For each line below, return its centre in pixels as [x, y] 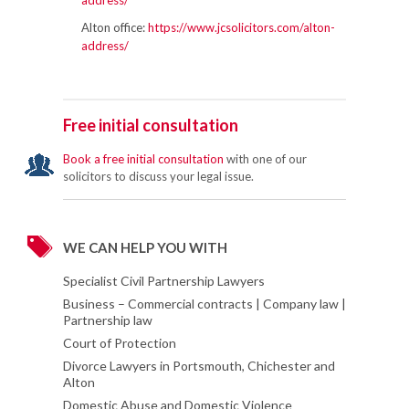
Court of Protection [120, 343]
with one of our [265, 159]
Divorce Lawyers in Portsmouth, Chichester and [199, 366]
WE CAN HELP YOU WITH [145, 247]
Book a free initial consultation [143, 159]
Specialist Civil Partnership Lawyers [164, 281]
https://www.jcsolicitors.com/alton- [241, 27]
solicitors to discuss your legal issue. [158, 176]
